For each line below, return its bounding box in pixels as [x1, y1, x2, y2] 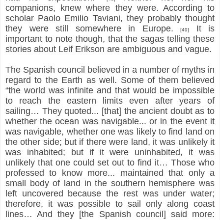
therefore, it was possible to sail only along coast [5, 198, 215, 209]
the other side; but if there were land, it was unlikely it [5, 137, 215, 147]
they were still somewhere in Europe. [5, 23, 180, 33]
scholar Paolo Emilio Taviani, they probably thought [5, 13, 215, 23]
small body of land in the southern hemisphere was [5, 178, 215, 188]
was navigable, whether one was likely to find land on [5, 126, 215, 137]
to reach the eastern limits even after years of [5, 95, 215, 106]
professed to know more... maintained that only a [5, 167, 215, 178]
